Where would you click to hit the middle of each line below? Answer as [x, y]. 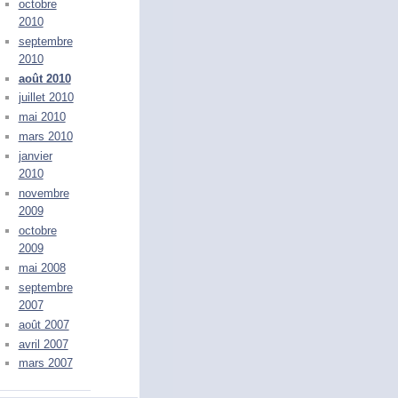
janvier [35, 156]
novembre [44, 194]
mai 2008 [42, 267]
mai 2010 [42, 117]
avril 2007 [43, 344]
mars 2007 [45, 363]
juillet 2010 [46, 98]
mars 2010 [45, 137]
